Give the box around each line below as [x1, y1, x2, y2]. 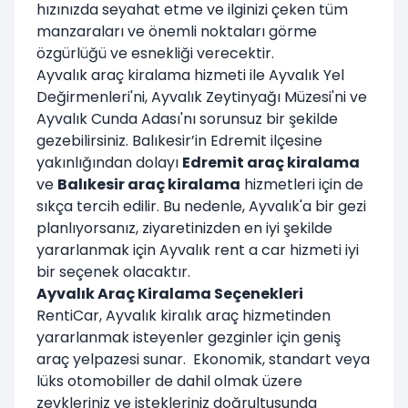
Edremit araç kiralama [182, 151, 360, 173]
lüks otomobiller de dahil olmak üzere [36, 370, 302, 392]
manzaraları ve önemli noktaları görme [36, 20, 317, 42]
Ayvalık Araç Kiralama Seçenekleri [36, 282, 303, 304]
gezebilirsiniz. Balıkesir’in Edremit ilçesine [36, 129, 322, 151]
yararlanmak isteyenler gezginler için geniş [36, 326, 341, 348]
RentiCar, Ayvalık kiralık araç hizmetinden [36, 304, 331, 326]
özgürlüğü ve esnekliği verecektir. [36, 42, 274, 64]
